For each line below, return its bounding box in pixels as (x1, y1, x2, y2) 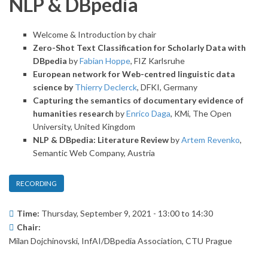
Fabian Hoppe (80, 55, 130, 66)
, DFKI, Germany (137, 81, 197, 92)
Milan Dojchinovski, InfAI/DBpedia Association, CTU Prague (9, 235, 232, 246)
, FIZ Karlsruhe (130, 55, 185, 66)
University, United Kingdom (33, 121, 135, 132)
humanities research (33, 108, 114, 118)
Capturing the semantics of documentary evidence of (33, 95, 243, 105)
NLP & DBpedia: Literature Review (33, 134, 169, 145)
